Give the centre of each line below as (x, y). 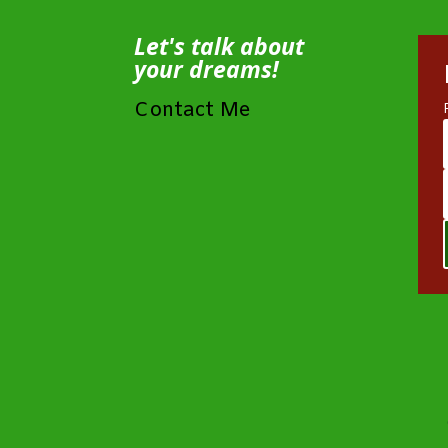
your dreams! (207, 68)
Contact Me (193, 110)
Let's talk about (219, 45)
